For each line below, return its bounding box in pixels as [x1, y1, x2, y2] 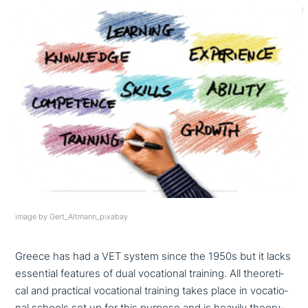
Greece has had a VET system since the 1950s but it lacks [15, 250, 291, 263]
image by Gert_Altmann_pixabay [15, 212, 129, 222]
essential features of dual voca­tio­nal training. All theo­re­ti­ [15, 267, 285, 280]
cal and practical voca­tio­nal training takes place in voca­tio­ [15, 285, 289, 298]
